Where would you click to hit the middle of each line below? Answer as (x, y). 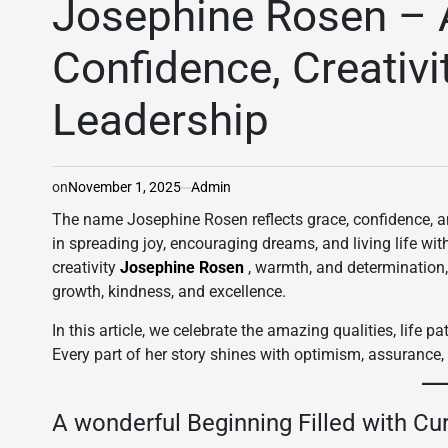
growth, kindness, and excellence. (169, 291)
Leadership (160, 120)
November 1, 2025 (124, 187)
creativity (86, 267)
